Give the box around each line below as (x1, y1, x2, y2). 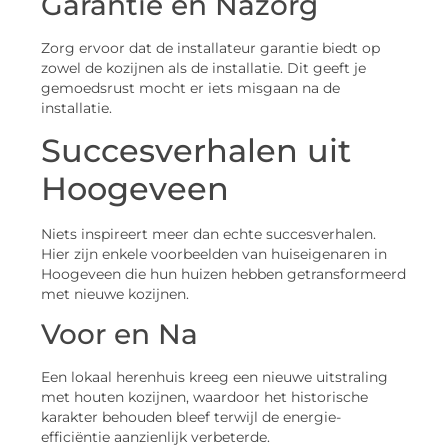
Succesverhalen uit (41, 131, 351, 171)
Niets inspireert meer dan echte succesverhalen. (41, 226, 376, 243)
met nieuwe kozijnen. (41, 286, 189, 303)
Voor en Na (41, 317, 198, 352)
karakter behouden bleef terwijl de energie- (41, 409, 341, 426)
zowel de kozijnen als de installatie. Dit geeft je (41, 59, 366, 76)
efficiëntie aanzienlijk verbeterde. (41, 429, 270, 446)
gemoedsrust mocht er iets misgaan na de (41, 79, 340, 96)
